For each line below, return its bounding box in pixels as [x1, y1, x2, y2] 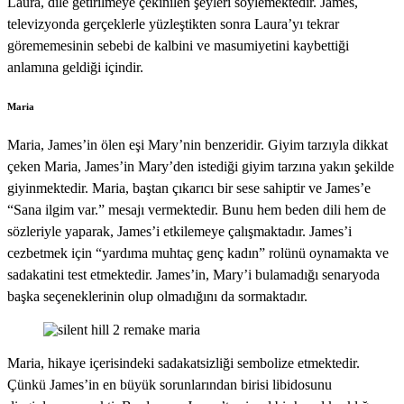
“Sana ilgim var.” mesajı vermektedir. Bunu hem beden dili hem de [7, 202, 386, 217]
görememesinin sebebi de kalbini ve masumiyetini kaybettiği [7, 38, 349, 54]
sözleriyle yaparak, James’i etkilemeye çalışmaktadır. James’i [7, 224, 352, 239]
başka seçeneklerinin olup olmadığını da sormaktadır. [7, 289, 308, 304]
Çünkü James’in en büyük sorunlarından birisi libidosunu [7, 377, 332, 392]
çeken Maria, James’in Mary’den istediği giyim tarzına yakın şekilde [7, 159, 394, 174]
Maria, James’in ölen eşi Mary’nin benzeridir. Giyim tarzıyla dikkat [7, 137, 388, 152]
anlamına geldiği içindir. [7, 60, 143, 76]
